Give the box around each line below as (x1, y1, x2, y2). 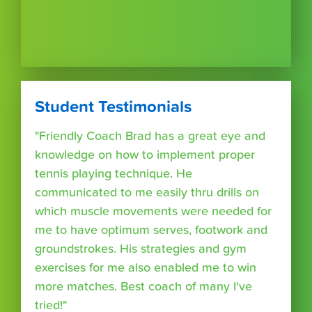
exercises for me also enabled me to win (35, 260, 256, 275)
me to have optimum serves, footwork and (35, 222, 267, 237)
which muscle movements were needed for (35, 203, 272, 219)
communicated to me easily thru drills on (35, 185, 259, 200)
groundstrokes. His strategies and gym (35, 241, 247, 256)
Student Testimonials (35, 96, 192, 117)
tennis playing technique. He (35, 166, 192, 181)
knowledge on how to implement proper (35, 147, 255, 162)
